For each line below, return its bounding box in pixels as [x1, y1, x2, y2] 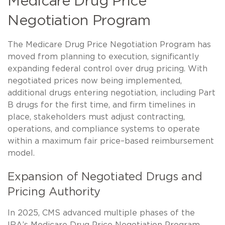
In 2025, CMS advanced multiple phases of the [8, 209, 195, 217]
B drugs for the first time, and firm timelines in [8, 101, 195, 109]
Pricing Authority [8, 186, 101, 198]
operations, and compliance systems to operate [8, 125, 200, 134]
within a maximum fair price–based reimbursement [8, 137, 214, 146]
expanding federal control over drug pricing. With [8, 65, 207, 73]
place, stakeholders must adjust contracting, [8, 113, 185, 122]
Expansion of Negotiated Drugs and [8, 171, 202, 183]
